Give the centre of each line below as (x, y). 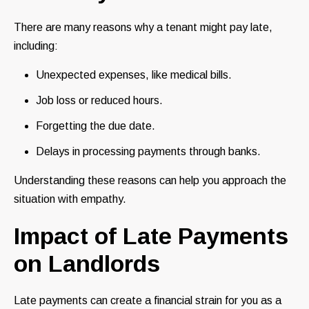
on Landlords (87, 264)
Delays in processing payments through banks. (148, 152)
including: (36, 46)
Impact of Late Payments (151, 236)
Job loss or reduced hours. (99, 101)
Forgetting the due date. (96, 126)
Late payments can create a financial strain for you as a (148, 301)
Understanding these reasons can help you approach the (150, 181)
